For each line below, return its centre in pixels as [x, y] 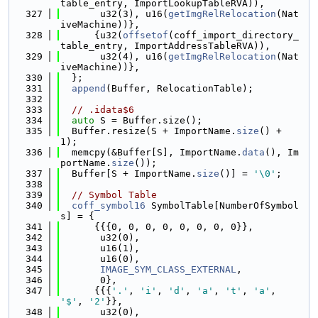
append [89, 88]
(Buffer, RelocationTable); [180, 88]
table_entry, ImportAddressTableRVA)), [165, 46]
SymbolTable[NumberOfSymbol [222, 205]
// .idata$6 [103, 110]
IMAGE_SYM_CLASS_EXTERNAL [168, 269]
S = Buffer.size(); [148, 120]
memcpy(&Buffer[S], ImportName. [151, 152]
